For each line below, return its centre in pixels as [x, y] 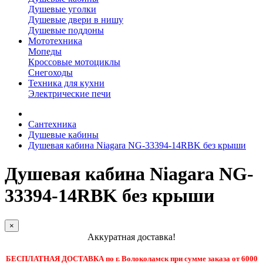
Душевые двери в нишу [76, 20]
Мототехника [55, 41]
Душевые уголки [62, 9]
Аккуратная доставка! [131, 237]
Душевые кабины [63, 135]
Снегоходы [50, 73]
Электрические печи [70, 94]
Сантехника [52, 124]
